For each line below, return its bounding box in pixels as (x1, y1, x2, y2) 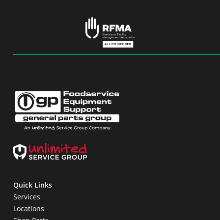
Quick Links (13, 180, 52, 190)
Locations (13, 204, 44, 214)
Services (13, 192, 40, 202)
